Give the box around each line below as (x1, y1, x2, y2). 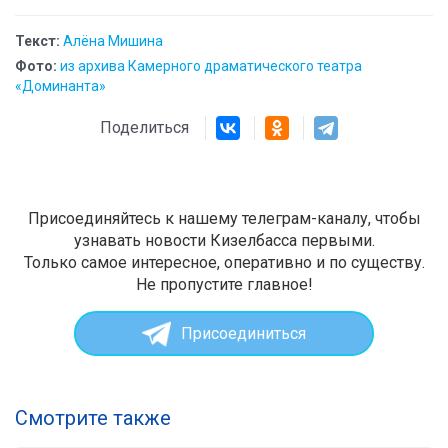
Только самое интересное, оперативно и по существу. (23, 253, 425, 273)
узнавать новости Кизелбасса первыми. (73, 231, 375, 251)
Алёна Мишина (63, 33, 163, 50)
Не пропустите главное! (135, 275, 313, 295)
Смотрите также (15, 406, 171, 431)
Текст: (15, 33, 60, 50)
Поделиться (100, 118, 205, 138)
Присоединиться (180, 323, 306, 343)
